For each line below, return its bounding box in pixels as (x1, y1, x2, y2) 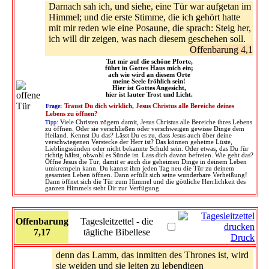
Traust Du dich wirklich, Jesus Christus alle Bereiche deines (64, 102, 234, 109)
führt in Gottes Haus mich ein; (105, 64, 193, 71)
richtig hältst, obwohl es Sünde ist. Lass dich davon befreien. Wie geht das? (45, 151, 253, 159)
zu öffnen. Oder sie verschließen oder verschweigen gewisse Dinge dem (45, 125, 244, 132)
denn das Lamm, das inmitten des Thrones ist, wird (56, 249, 249, 260)
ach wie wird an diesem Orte (108, 71, 190, 78)
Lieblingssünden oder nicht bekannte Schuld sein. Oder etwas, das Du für (45, 145, 249, 152)
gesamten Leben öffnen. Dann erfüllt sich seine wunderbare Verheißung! (45, 171, 247, 178)
